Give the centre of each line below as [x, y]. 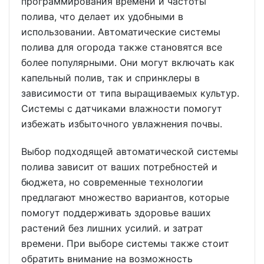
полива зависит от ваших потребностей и [119, 166]
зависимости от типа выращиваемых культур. [130, 93]
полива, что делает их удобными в [102, 16]
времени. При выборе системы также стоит [125, 243]
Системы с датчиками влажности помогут [122, 108]
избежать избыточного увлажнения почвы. [123, 123]
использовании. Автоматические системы [121, 32]
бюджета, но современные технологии [112, 182]
